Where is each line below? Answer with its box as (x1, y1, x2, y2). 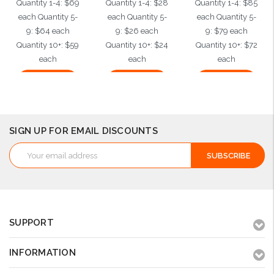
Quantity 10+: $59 (17, 40, 80, 50)
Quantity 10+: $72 (195, 40, 257, 50)
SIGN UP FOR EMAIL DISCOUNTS (9, 125, 158, 137)
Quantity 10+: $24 (106, 40, 169, 50)
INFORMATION (9, 247, 76, 259)
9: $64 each (26, 26, 70, 36)
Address (9, 155, 39, 165)
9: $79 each (205, 26, 248, 36)
